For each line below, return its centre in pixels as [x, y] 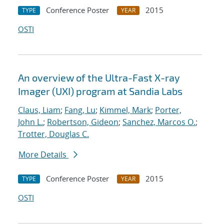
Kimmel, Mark [125, 110]
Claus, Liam [39, 110]
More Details [43, 155]
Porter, [168, 110]
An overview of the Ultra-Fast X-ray [99, 78]
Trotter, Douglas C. [53, 134]
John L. [30, 122]
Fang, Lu [80, 110]
